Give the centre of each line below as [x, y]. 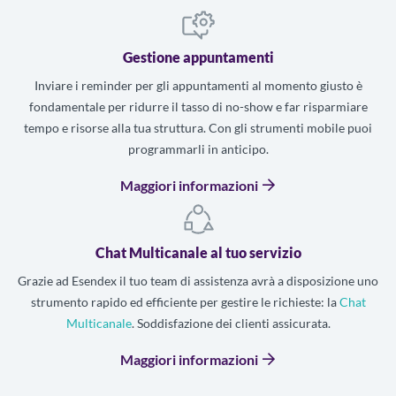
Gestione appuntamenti [198, 57]
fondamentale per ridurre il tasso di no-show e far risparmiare [198, 106]
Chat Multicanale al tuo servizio [198, 252]
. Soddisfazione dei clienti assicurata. [231, 323]
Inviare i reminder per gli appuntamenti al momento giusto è [198, 85]
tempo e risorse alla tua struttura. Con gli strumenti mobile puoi [198, 127]
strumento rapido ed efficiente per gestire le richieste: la [185, 301]
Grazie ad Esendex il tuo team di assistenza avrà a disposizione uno [198, 280]
